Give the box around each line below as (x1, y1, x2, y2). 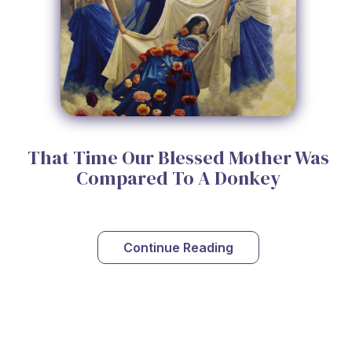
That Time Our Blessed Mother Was (27, 145, 330, 171)
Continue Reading (123, 239, 234, 255)
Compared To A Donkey (76, 165, 281, 192)
